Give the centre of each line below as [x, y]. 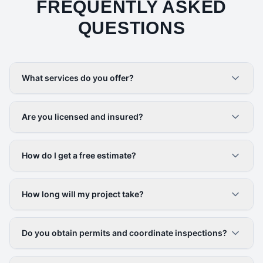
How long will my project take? [83, 194]
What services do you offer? [78, 78]
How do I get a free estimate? [79, 155]
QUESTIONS [131, 28]
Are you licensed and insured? [82, 117]
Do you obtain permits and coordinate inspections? [124, 233]
